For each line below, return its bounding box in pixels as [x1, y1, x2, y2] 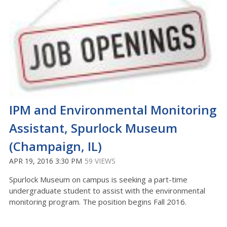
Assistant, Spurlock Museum [9, 120, 177, 137]
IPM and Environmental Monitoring [9, 101, 216, 119]
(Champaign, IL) [9, 138, 102, 155]
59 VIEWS [85, 156, 116, 166]
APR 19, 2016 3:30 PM [9, 156, 82, 166]
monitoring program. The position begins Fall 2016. [9, 197, 186, 207]
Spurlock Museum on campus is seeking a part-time [9, 174, 187, 185]
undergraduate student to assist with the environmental [9, 185, 205, 196]
